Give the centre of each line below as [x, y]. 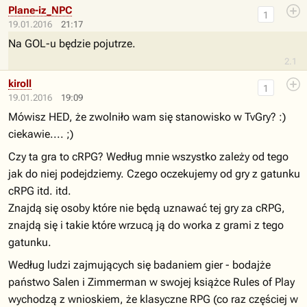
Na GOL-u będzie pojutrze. [72, 44]
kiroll [20, 84]
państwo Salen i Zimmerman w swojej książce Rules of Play [151, 282]
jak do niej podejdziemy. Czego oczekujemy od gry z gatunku [154, 174]
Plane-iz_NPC [40, 10]
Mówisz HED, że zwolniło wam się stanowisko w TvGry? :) [147, 117]
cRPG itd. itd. [40, 191]
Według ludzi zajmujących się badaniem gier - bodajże [139, 265]
